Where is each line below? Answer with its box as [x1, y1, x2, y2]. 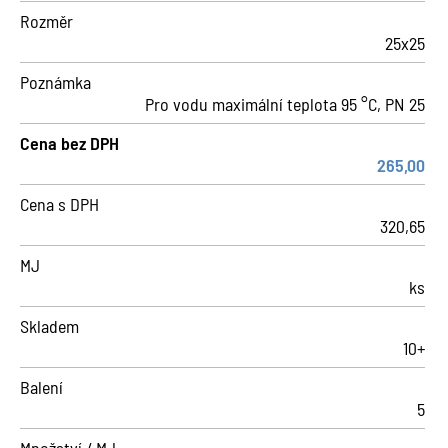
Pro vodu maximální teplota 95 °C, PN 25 [145, 93, 425, 115]
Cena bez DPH [20, 132, 119, 154]
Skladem [20, 315, 79, 337]
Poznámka [20, 71, 91, 93]
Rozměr [20, 10, 73, 32]
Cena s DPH [20, 193, 99, 215]
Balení [20, 376, 63, 398]
